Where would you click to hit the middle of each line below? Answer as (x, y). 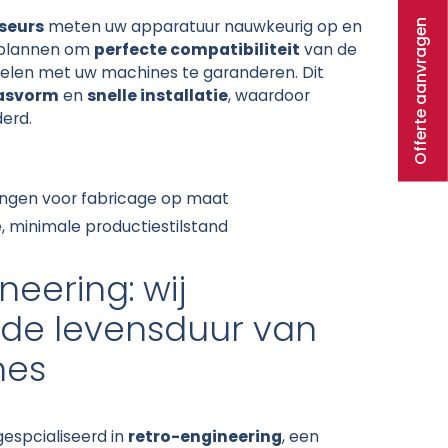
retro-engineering (205, 437)
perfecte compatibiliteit (197, 50)
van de (328, 50)
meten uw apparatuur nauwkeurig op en (203, 27)
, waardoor (269, 96)
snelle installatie (157, 96)
